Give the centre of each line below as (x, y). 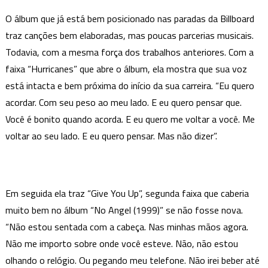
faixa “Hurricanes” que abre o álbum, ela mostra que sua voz (126, 68)
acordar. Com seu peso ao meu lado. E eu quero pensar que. (123, 102)
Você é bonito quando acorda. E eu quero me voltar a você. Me (130, 119)
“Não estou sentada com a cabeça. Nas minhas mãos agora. (127, 226)
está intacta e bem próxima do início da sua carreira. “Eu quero (130, 85)
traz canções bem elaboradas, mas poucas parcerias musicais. (129, 35)
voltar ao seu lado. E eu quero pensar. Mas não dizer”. (111, 135)
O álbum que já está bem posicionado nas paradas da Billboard (130, 18)
